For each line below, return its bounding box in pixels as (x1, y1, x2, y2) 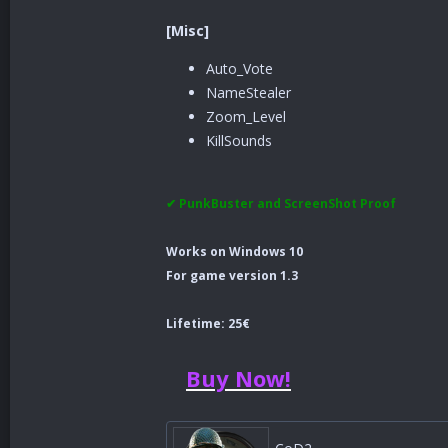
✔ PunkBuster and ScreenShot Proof (166, 195, 396, 212)
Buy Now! (186, 363, 291, 393)
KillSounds (206, 131, 272, 150)
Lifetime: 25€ (166, 315, 250, 332)
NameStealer (206, 83, 291, 102)
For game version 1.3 (166, 267, 298, 284)
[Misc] (166, 21, 209, 40)
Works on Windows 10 (166, 243, 303, 260)
